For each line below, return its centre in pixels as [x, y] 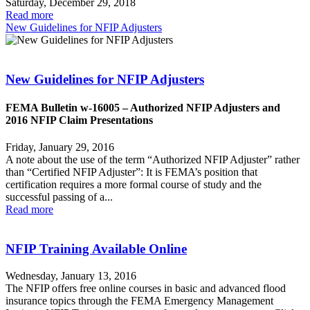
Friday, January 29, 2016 [60, 147]
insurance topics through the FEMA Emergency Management [139, 300]
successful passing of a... [59, 197]
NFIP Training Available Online [96, 249]
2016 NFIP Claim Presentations [79, 120]
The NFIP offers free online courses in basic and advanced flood [146, 288]
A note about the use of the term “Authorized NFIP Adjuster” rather [153, 160]
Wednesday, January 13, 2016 [71, 275]
